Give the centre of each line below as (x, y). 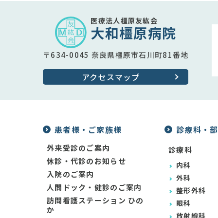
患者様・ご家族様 (88, 129)
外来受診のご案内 (79, 147)
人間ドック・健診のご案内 (94, 187)
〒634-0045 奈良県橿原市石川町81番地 (116, 54)
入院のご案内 (71, 174)
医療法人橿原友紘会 (124, 21)
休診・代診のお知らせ (86, 161)
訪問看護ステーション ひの (95, 200)
